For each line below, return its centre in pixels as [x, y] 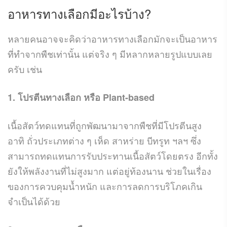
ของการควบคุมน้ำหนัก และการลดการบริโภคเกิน [105, 186]
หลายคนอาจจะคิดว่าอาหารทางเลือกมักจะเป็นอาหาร [112, 38]
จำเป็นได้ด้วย [34, 201]
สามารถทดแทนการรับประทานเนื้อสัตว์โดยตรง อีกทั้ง [113, 155]
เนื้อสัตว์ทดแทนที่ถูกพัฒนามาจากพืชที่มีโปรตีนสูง [105, 125]
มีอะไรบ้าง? [120, 13]
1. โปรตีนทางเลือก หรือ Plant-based [81, 97]
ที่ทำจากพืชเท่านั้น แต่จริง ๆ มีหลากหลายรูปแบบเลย [110, 53]
